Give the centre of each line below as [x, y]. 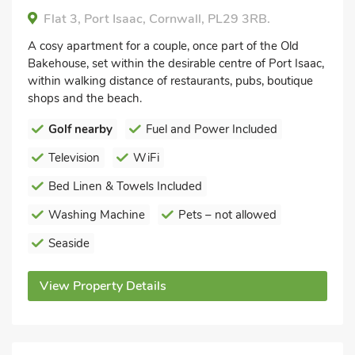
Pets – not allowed [227, 215]
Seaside [69, 243]
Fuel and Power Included [212, 129]
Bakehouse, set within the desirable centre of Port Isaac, [176, 63]
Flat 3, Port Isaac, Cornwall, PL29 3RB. [157, 19]
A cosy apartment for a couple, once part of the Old [163, 46]
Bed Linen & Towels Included [125, 186]
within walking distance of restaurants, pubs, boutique [170, 81]
